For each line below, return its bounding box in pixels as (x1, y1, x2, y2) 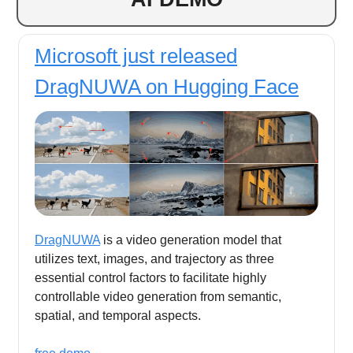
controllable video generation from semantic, (35, 290, 281, 304)
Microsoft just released (35, 43, 237, 68)
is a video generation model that (100, 233, 281, 247)
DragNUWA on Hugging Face (35, 74, 299, 98)
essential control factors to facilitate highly (35, 271, 266, 285)
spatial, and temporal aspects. (35, 309, 201, 323)
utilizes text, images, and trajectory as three (35, 252, 274, 266)
